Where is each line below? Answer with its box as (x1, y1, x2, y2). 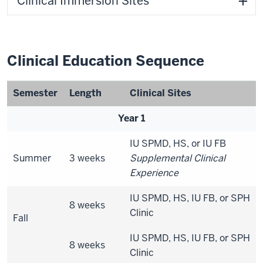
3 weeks (69, 152, 105, 164)
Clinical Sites (130, 87, 191, 99)
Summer (13, 152, 51, 164)
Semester (13, 87, 58, 99)
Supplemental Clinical (130, 152, 225, 164)
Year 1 (118, 112, 145, 124)
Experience (130, 167, 178, 179)
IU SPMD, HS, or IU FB (130, 137, 226, 150)
